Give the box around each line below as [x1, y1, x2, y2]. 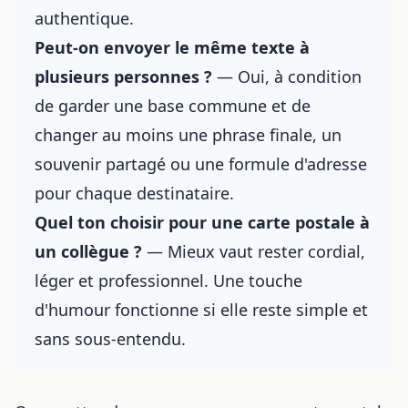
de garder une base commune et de [35, 95, 311, 117]
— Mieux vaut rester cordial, [142, 240, 365, 262]
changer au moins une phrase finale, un [35, 124, 342, 146]
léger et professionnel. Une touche [35, 270, 302, 291]
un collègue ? [35, 240, 142, 262]
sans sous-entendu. [35, 328, 186, 350]
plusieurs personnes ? [35, 66, 212, 87]
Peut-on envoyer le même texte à [35, 36, 310, 58]
